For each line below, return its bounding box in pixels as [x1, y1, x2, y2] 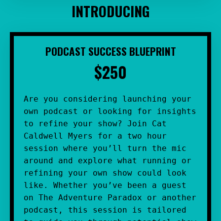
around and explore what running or [24, 156, 191, 166]
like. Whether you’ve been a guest [24, 181, 186, 190]
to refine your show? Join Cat [24, 119, 167, 129]
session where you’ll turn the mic [24, 144, 186, 153]
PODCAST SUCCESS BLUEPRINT [45, 43, 176, 59]
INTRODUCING [72, 1, 149, 22]
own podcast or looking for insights [24, 107, 196, 116]
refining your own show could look [24, 168, 186, 178]
